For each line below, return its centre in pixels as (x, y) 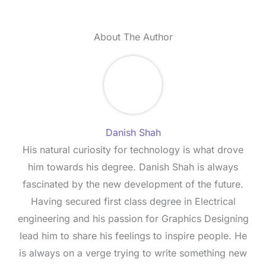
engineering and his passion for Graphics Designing (133, 219)
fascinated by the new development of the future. (133, 184)
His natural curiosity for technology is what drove (133, 150)
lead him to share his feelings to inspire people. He (133, 236)
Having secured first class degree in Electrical (133, 202)
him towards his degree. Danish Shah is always (133, 167)
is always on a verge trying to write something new (133, 253)
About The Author (133, 37)
